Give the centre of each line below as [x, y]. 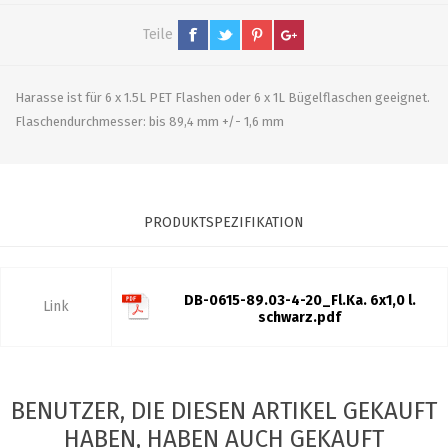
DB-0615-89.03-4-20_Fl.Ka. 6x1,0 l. [299, 300]
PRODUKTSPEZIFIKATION [224, 222]
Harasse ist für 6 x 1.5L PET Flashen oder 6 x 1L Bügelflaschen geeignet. [222, 97]
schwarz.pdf [299, 317]
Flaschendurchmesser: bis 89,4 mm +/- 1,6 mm [149, 121]
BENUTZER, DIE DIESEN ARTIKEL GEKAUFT [224, 410]
